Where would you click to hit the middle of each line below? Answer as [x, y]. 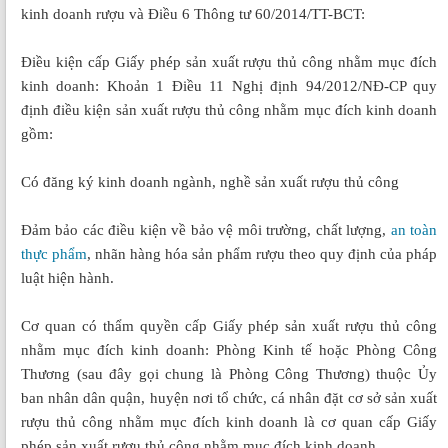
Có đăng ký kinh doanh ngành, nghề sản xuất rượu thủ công [210, 182]
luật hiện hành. [67, 278]
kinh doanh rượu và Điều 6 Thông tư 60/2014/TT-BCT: [193, 14]
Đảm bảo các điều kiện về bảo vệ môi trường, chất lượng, [206, 230]
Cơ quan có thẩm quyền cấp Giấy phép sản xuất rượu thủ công [229, 326]
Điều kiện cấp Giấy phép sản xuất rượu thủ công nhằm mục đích [229, 62]
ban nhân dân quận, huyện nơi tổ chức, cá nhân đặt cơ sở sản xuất [229, 398]
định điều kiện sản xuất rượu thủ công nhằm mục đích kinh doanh [229, 110]
